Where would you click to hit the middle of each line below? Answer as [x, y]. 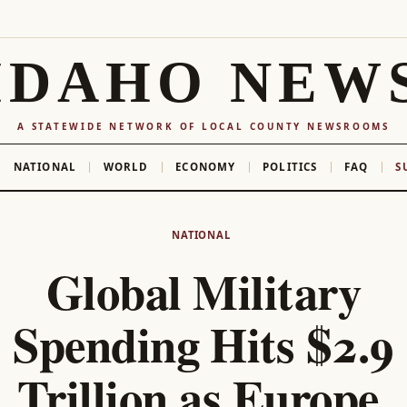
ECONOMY [206, 166]
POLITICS [290, 166]
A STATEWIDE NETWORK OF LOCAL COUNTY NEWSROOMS [203, 126]
